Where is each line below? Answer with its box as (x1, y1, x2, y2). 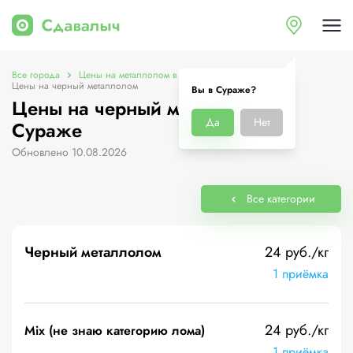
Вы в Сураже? (191, 83, 256, 97)
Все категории (246, 191, 315, 206)
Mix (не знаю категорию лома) (24, 321, 205, 340)
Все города (12, 68, 60, 82)
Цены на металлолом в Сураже (79, 68, 211, 82)
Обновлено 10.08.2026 (12, 144, 127, 160)
